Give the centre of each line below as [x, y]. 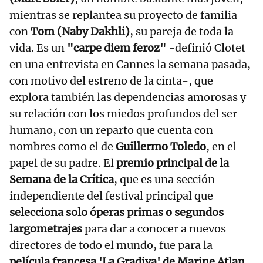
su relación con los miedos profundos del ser [123, 113]
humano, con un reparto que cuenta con [111, 130]
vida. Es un [38, 48]
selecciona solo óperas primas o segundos [117, 212]
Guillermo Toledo [161, 146]
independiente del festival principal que [111, 195]
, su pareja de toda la [182, 31]
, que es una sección [164, 179]
